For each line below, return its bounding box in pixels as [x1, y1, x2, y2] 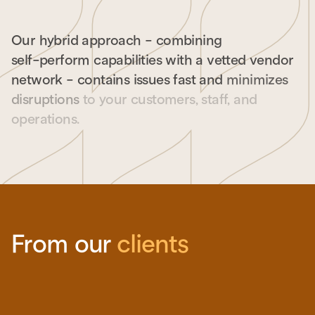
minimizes [226, 70, 288, 89]
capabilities [94, 51, 162, 69]
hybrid [39, 31, 79, 49]
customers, [131, 90, 198, 108]
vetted [207, 51, 246, 69]
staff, [201, 90, 230, 108]
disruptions [11, 90, 79, 108]
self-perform [11, 51, 90, 69]
